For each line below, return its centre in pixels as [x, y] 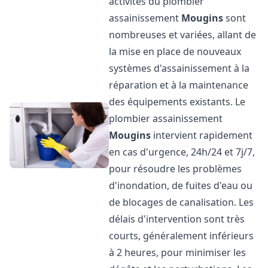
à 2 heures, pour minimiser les [178, 252]
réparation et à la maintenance [179, 85]
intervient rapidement [202, 135]
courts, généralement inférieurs [182, 236]
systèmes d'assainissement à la [179, 68]
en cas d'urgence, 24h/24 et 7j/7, [182, 152]
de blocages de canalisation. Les [182, 202]
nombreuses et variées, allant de [183, 35]
